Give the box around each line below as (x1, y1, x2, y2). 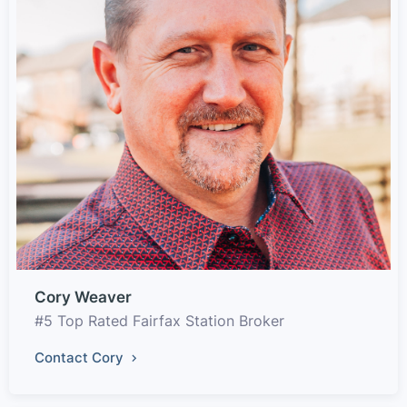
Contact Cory (35, 349, 127, 367)
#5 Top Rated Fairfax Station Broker (35, 312, 284, 331)
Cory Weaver (35, 288, 132, 307)
